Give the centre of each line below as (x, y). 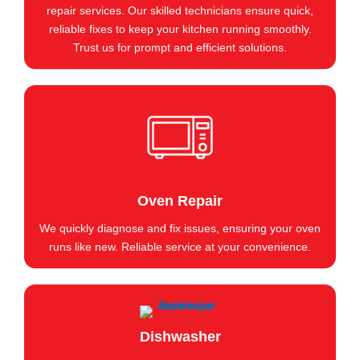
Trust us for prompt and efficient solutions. (180, 48)
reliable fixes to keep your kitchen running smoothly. (180, 29)
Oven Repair (180, 201)
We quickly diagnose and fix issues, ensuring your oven (180, 229)
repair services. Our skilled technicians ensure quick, (180, 11)
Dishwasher (180, 337)
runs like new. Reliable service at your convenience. (180, 247)
